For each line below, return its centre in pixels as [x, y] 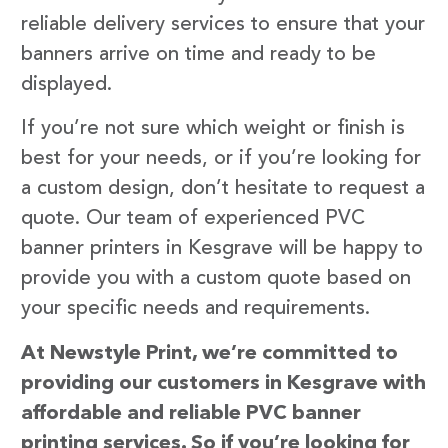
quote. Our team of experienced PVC [193, 219]
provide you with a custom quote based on [216, 279]
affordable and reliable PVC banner [191, 413]
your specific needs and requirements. [195, 309]
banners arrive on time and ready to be [198, 54]
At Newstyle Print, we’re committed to [209, 353]
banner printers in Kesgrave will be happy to [222, 249]
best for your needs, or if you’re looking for [221, 159]
